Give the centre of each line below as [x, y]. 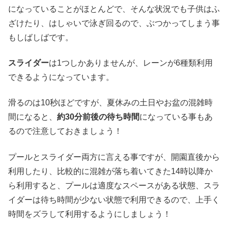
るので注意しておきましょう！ [65, 131]
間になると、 [33, 117]
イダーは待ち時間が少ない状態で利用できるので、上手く [114, 199]
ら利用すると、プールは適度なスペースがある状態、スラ [114, 185]
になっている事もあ [176, 117]
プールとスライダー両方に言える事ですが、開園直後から [114, 157]
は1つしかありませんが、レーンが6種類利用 [131, 63]
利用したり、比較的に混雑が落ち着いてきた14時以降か [110, 171]
